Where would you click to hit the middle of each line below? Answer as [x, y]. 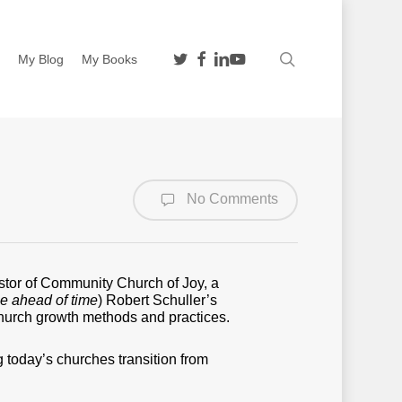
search [319, 58]
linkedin [235, 56]
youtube [252, 56]
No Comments [231, 199]
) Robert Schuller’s [157, 300]
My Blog [41, 59]
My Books [110, 59]
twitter [190, 56]
